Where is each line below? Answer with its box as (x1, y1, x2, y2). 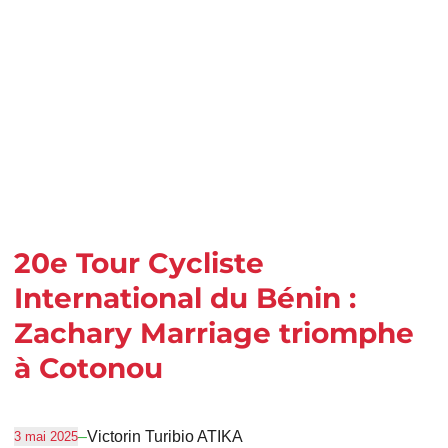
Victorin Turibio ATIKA (86, 428, 243, 446)
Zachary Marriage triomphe (13, 316, 414, 351)
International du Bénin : (13, 281, 356, 316)
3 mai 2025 (13, 429, 78, 445)
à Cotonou (13, 351, 163, 386)
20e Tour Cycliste (13, 246, 264, 281)
